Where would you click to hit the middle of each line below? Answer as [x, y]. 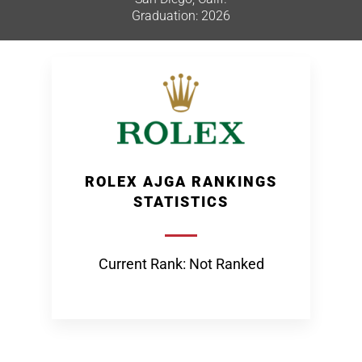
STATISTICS [181, 202]
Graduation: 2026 [181, 16]
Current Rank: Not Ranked [181, 264]
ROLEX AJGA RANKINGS [181, 181]
